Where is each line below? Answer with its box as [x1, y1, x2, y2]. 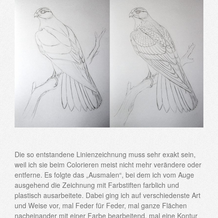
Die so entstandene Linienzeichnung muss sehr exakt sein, [15, 149, 196, 160]
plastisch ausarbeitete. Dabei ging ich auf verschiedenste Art [15, 190, 200, 200]
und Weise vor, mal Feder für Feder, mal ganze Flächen [15, 200, 187, 211]
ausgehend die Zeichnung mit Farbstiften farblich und [15, 180, 179, 190]
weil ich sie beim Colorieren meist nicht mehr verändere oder [15, 160, 201, 170]
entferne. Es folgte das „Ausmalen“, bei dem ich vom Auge [15, 170, 194, 180]
